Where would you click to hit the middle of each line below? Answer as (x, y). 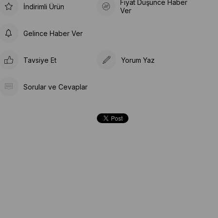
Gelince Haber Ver (53, 33)
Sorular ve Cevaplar (55, 87)
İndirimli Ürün (44, 6)
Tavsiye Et (40, 60)
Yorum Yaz (138, 60)
